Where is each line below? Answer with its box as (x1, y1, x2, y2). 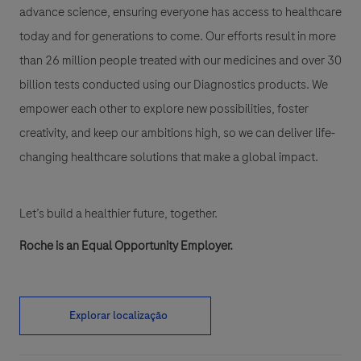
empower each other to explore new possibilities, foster (19, 99, 309, 118)
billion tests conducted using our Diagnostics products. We (19, 75, 328, 93)
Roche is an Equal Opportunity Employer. (19, 236, 233, 255)
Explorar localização (69, 307, 168, 323)
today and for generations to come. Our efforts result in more (19, 27, 336, 45)
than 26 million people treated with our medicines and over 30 (19, 51, 342, 69)
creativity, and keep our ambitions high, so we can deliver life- (19, 123, 335, 142)
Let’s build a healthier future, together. (19, 204, 218, 222)
